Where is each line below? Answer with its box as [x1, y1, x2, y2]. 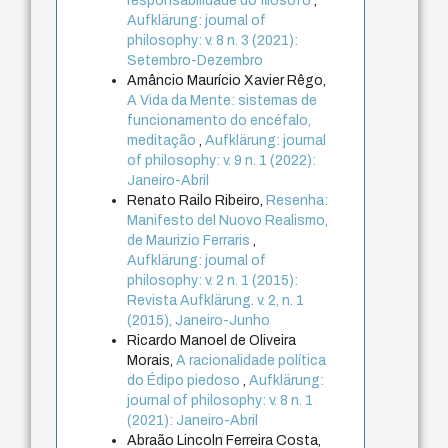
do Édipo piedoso [127, 373, 244, 389]
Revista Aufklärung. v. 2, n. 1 [127, 293, 305, 309]
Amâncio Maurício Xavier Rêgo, [127, 73, 327, 89]
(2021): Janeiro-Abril [127, 413, 259, 429]
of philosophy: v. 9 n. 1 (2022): [127, 153, 317, 169]
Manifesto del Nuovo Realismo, [127, 213, 329, 229]
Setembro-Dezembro [127, 53, 264, 69]
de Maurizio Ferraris [127, 233, 254, 249]
